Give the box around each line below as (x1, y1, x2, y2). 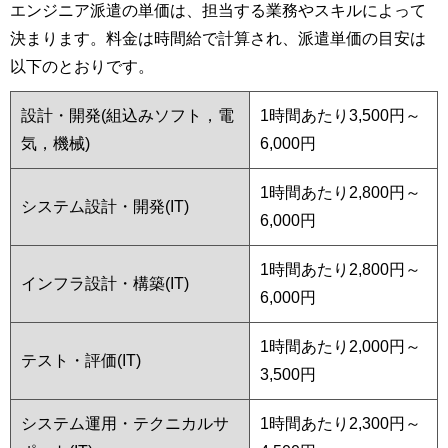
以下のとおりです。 (10, 57, 154, 75)
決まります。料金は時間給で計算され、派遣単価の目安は (10, 29, 426, 47)
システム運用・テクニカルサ (21, 414, 229, 432)
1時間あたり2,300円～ (260, 414, 421, 432)
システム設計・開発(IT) (21, 197, 205, 215)
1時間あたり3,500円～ (260, 106, 421, 124)
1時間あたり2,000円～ (260, 337, 421, 355)
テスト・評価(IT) (21, 351, 141, 369)
